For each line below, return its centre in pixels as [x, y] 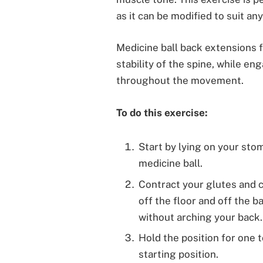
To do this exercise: [162, 112]
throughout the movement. [180, 81]
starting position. [178, 254]
